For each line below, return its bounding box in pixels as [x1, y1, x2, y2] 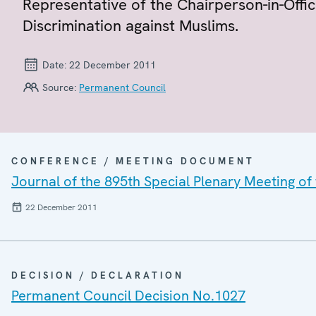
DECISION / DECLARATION [11, 269, 184, 281]
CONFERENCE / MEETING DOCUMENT [11, 154, 255, 167]
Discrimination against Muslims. [23, 15, 238, 36]
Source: [39, 80, 79, 94]
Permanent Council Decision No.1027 [11, 286, 245, 305]
